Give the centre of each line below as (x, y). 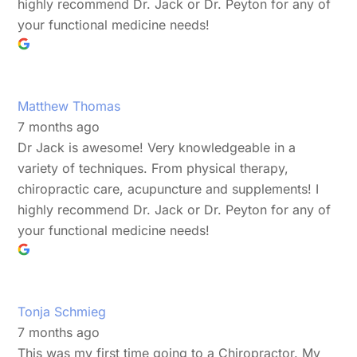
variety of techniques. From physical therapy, (153, 168)
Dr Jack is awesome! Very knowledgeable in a (157, 147)
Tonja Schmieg (62, 311)
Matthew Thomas (69, 106)
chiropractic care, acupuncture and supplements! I (169, 188)
